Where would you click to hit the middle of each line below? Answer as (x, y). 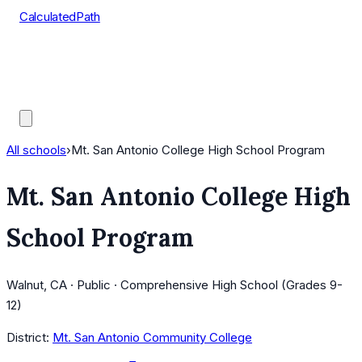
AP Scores (49, 77)
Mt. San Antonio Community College (152, 338)
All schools (36, 150)
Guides (39, 97)
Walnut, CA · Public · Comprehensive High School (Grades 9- (175, 285)
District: (28, 338)
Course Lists (55, 57)
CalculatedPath (60, 17)
